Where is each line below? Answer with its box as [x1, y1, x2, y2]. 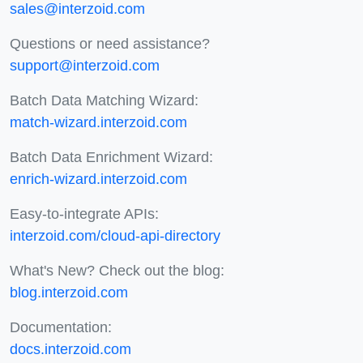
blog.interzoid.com [10, 284, 128, 301]
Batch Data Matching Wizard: [10, 92, 199, 109]
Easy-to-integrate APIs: [10, 205, 159, 222]
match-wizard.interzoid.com [10, 113, 187, 130]
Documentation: [10, 318, 112, 335]
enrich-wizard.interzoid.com [10, 170, 187, 187]
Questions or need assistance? [10, 35, 210, 52]
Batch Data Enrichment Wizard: [10, 148, 213, 165]
